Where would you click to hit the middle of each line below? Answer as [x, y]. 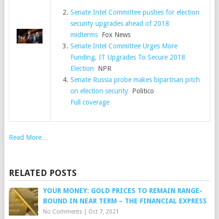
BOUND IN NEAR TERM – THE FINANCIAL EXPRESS [125, 201]
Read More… [28, 137]
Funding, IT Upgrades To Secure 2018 [128, 57]
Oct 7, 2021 [104, 212]
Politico [141, 91]
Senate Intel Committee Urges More [124, 46]
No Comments [62, 212]
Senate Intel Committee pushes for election [135, 12]
